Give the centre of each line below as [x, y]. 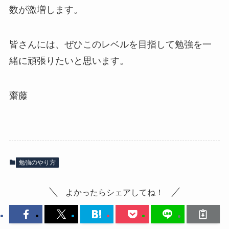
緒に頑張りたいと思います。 [69, 61]
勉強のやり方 [37, 162]
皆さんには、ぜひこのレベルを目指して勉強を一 [110, 44]
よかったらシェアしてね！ [114, 192]
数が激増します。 [46, 10]
